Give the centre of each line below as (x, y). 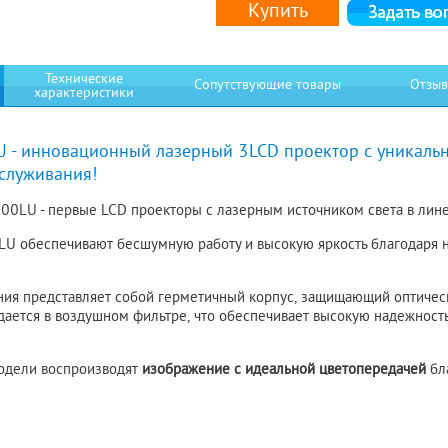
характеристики (84, 93)
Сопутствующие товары (267, 85)
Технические (84, 79)
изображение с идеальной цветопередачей (284, 370)
